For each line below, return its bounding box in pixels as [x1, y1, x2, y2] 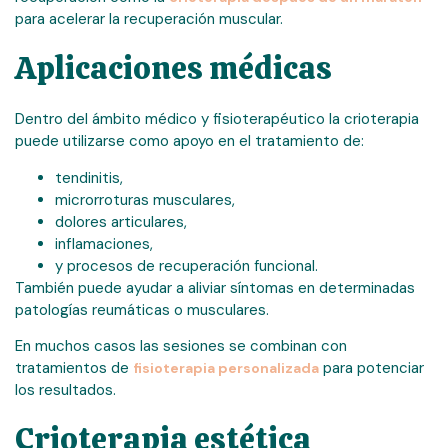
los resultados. [15, 379, 116, 400]
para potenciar [319, 357, 424, 378]
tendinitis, [55, 167, 123, 188]
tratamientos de [15, 357, 133, 378]
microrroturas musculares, [55, 189, 235, 210]
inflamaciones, [55, 233, 153, 254]
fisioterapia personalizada [133, 358, 319, 377]
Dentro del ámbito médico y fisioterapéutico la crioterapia [15, 109, 419, 130]
